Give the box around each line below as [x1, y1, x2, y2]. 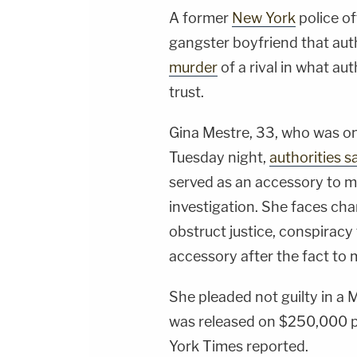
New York [232, 10, 296, 27]
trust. [169, 84, 204, 101]
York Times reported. [169, 338, 308, 355]
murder [169, 59, 218, 76]
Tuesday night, [169, 149, 269, 167]
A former [169, 10, 232, 27]
